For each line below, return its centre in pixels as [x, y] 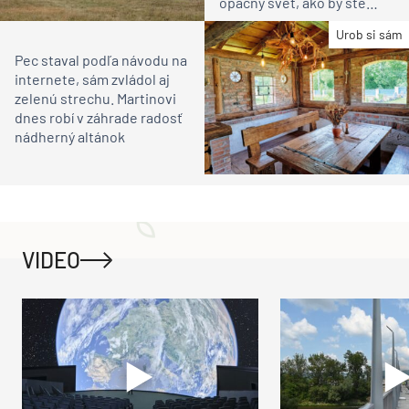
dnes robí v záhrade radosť [99, 117]
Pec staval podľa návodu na [101, 59]
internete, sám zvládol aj [92, 79]
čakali [237, 21]
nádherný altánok [70, 136]
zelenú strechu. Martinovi [95, 98]
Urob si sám [369, 35]
